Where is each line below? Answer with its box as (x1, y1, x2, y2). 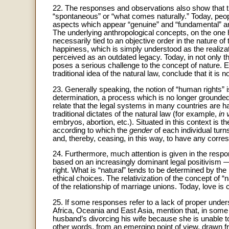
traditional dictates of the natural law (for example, (53, 109, 219, 118)
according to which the (53, 126, 129, 134)
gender (129, 126, 152, 134)
